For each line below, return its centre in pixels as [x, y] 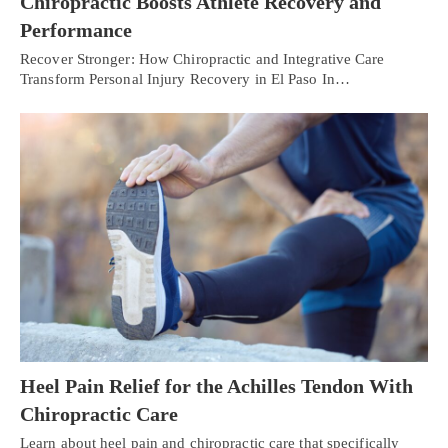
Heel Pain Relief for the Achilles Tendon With [216, 385]
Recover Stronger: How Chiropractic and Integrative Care [202, 59]
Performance [76, 30]
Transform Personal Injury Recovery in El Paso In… [185, 79]
